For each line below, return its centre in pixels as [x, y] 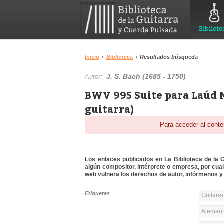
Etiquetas [98, 194]
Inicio [92, 57]
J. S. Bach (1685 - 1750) [146, 76]
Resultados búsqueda [169, 57]
